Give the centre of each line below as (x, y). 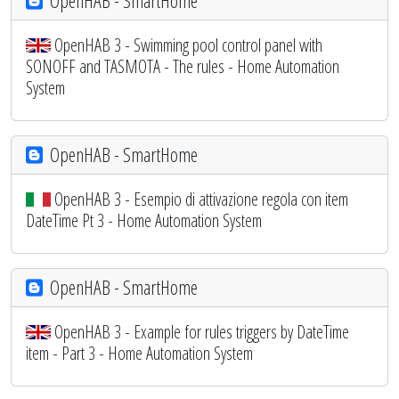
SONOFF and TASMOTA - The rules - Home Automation (183, 66)
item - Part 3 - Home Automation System (139, 353)
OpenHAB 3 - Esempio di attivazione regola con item (201, 199)
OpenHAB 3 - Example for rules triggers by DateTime (202, 331)
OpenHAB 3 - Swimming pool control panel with (188, 45)
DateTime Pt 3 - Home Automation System (144, 220)
